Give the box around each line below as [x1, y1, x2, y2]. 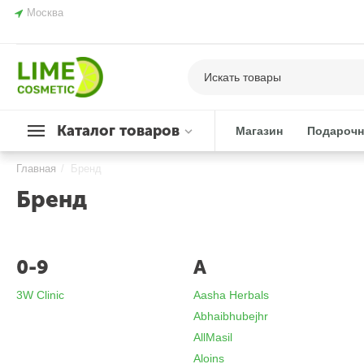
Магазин [236, 124, 284, 137]
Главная [16, 162, 57, 175]
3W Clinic [16, 288, 65, 301]
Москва [27, 6, 64, 19]
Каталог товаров [57, 122, 180, 140]
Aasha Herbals [193, 288, 270, 301]
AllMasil [193, 331, 233, 344]
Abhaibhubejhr [193, 310, 269, 323]
